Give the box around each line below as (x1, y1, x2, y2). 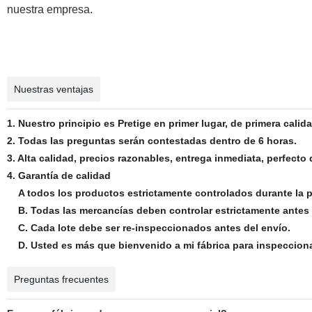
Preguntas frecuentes (13, 274, 109, 285)
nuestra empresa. (6, 3, 93, 15)
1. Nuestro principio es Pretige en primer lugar (6, 118, 225, 129)
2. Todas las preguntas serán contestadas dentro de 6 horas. (6, 135, 297, 146)
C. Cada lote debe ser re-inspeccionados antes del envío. (6, 222, 290, 233)
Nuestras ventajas (13, 84, 93, 95)
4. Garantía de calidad (6, 170, 111, 181)
